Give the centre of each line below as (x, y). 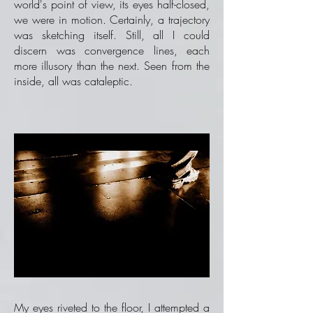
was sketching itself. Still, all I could (112, 35)
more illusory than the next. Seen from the (112, 66)
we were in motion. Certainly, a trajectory (112, 20)
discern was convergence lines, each (112, 50)
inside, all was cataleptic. (73, 81)
